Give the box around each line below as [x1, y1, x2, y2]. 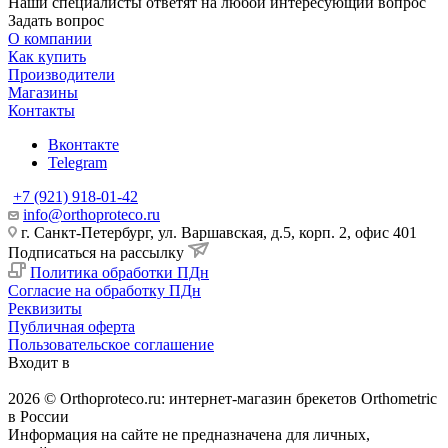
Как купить [8, 47, 86, 65]
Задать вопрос [8, 11, 104, 29]
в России [8, 407, 69, 425]
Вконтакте [48, 135, 119, 153]
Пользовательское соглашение [8, 335, 214, 353]
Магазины [8, 83, 78, 101]
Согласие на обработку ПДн [8, 281, 201, 299]
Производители [8, 65, 115, 83]
